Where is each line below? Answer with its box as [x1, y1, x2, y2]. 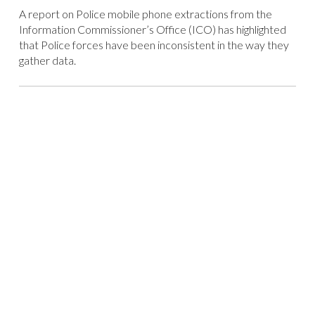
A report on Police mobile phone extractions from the [18, 6, 272, 20]
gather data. [18, 53, 76, 67]
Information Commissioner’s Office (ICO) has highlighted [18, 22, 286, 36]
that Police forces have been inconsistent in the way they [18, 37, 289, 51]
